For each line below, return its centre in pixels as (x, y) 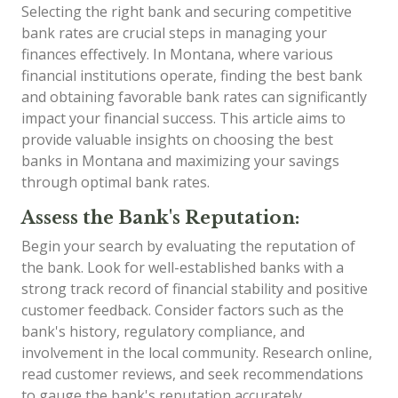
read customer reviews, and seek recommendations (192, 374)
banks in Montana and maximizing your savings (180, 161)
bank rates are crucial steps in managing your (174, 33)
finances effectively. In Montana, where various (177, 54)
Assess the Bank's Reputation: (160, 218)
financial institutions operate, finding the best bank (192, 76)
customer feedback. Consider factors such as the (183, 310)
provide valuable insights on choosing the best (177, 139)
